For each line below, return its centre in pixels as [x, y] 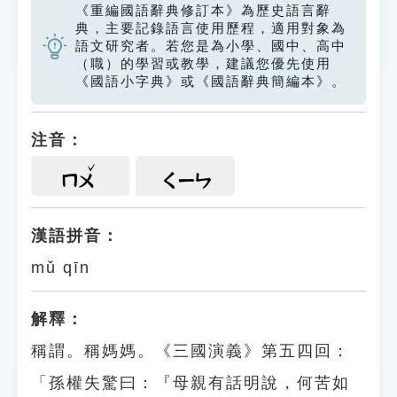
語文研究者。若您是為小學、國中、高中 [211, 46]
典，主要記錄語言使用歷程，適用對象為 [211, 28]
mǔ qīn [61, 268]
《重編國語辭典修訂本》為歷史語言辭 [203, 11]
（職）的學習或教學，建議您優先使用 [203, 64]
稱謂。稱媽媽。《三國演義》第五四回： [191, 351]
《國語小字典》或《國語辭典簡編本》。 [211, 82]
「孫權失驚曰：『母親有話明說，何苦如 [191, 383]
